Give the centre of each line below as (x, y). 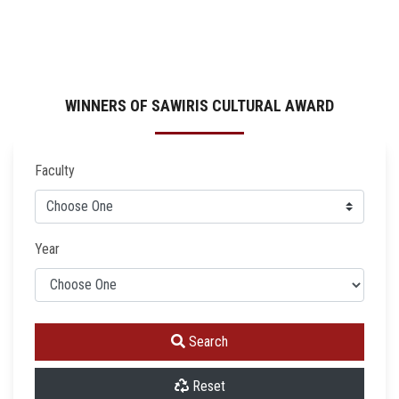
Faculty (55, 170)
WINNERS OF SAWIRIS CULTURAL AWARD (199, 105)
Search (207, 341)
